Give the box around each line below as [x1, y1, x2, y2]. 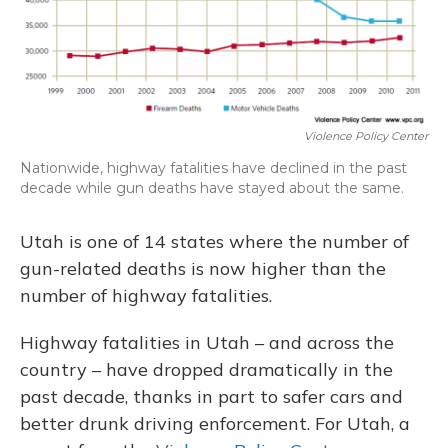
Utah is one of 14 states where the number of [20, 229, 409, 253]
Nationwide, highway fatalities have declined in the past [20, 158, 407, 177]
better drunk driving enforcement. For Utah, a [20, 411, 410, 435]
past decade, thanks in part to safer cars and [20, 384, 403, 408]
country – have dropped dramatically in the [20, 357, 393, 381]
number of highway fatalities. [20, 283, 277, 307]
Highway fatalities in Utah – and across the [20, 330, 394, 354]
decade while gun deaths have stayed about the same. [20, 178, 404, 197]
